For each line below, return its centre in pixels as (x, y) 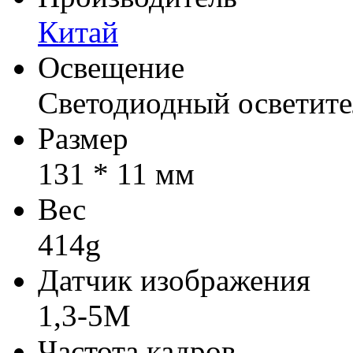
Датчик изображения (174, 280)
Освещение (111, 67)
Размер (83, 138)
